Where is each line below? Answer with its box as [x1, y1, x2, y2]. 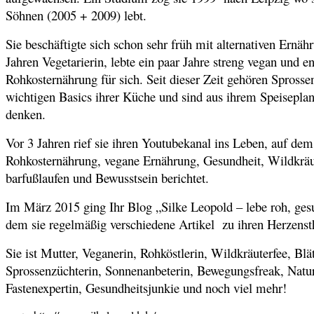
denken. [6, 105, 46, 123]
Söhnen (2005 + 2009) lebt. [6, 6, 146, 25]
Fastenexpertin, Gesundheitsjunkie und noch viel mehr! [6, 279, 287, 297]
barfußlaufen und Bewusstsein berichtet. [6, 169, 209, 187]
